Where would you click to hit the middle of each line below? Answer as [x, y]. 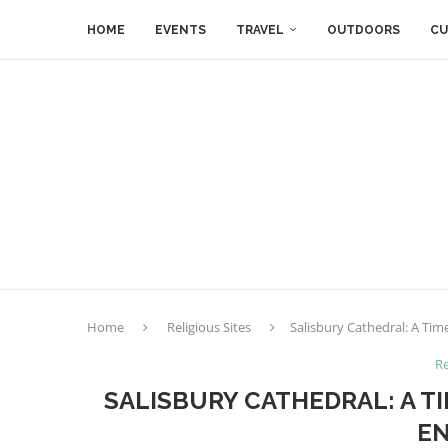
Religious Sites [209, 327]
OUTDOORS [363, 30]
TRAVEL [260, 30]
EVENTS [180, 30]
